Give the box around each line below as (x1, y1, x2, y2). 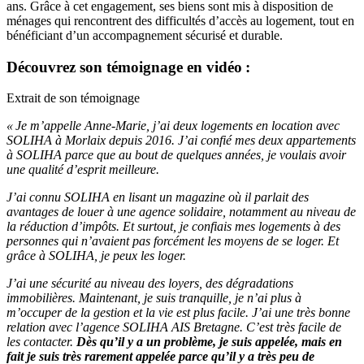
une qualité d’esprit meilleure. (6, 162, 159, 177)
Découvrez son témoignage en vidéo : (6, 58, 250, 76)
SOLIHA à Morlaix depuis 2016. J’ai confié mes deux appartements (6, 133, 356, 148)
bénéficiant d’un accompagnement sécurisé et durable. (6, 28, 283, 42)
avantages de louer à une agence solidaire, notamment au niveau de (6, 205, 356, 219)
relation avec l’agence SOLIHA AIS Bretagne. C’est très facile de (6, 320, 341, 335)
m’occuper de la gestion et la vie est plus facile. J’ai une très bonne (6, 305, 350, 320)
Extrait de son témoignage (6, 91, 140, 106)
